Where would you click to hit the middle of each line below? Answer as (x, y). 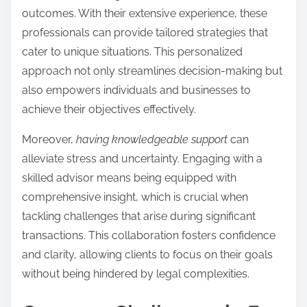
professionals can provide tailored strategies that (145, 32)
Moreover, (49, 139)
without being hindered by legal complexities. (136, 273)
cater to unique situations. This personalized (132, 51)
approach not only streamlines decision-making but (152, 71)
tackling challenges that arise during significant (139, 216)
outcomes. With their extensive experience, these (145, 13)
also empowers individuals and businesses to (136, 90)
